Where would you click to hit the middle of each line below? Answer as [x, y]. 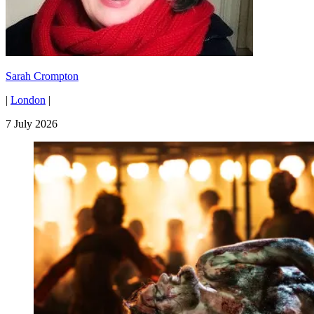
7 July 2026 [32, 124]
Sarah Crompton [42, 76]
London [28, 100]
